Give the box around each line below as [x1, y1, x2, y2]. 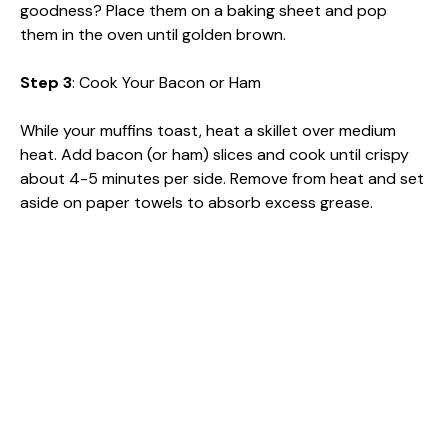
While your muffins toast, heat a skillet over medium [20, 119, 396, 141]
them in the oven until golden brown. [20, 23, 286, 45]
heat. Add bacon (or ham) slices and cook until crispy [20, 143, 409, 165]
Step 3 [20, 71, 72, 93]
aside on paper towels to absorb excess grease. [20, 191, 373, 213]
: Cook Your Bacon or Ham [72, 71, 261, 93]
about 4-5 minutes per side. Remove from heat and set [20, 167, 424, 189]
